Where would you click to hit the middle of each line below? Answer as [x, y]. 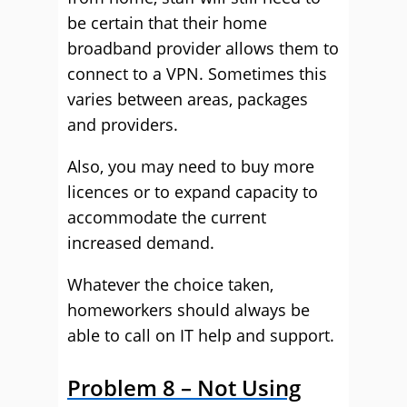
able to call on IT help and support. [201, 335]
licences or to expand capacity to [193, 192]
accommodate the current [167, 217]
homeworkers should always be [189, 310]
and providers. [123, 124]
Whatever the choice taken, [170, 284]
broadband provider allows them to [203, 48]
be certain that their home [167, 23]
